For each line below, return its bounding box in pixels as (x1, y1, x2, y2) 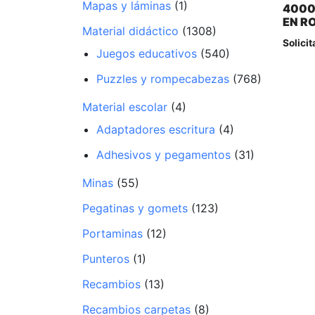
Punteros (82, 252, 129, 266)
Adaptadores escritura (96, 122, 215, 136)
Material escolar (82, 100, 167, 114)
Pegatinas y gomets (82, 201, 188, 215)
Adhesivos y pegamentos (96, 148, 231, 162)
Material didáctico (82, 24, 179, 38)
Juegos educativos (96, 46, 197, 60)
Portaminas (82, 226, 143, 240)
